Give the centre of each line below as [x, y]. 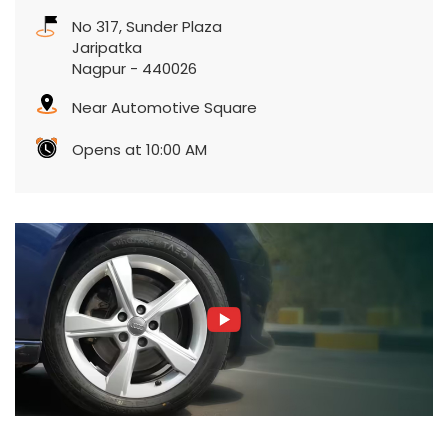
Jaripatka [107, 48]
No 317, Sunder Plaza [147, 27]
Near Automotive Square [164, 108]
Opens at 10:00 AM [139, 150]
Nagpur [99, 69]
